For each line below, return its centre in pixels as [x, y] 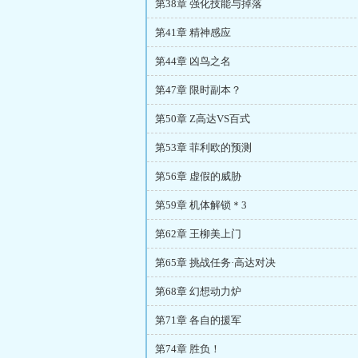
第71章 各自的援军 [198, 320]
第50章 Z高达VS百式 [203, 119]
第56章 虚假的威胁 [198, 176]
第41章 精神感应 [193, 32]
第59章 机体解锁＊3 [201, 205]
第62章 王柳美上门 [198, 234]
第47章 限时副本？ [198, 90]
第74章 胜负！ [188, 349]
